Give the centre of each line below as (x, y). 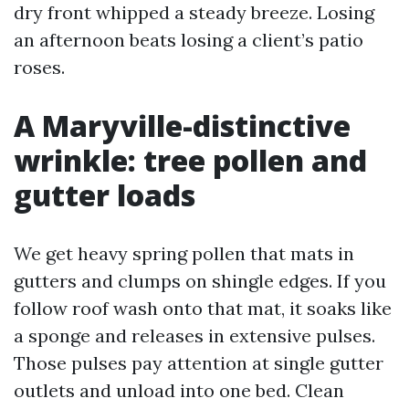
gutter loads (105, 195)
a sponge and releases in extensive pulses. (194, 336)
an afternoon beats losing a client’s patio (189, 40)
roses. (39, 67)
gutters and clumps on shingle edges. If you (200, 281)
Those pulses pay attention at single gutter (199, 363)
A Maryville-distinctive (182, 126)
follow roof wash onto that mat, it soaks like (203, 308)
